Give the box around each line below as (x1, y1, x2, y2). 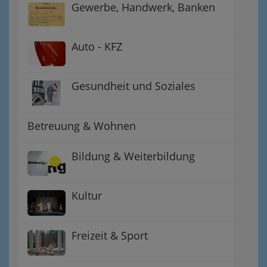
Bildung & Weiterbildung (72, 148, 195, 163)
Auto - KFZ (72, 39, 122, 54)
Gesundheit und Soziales (72, 79, 195, 94)
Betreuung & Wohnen (27, 118, 136, 133)
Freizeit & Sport (72, 228, 148, 243)
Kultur (72, 188, 102, 203)
